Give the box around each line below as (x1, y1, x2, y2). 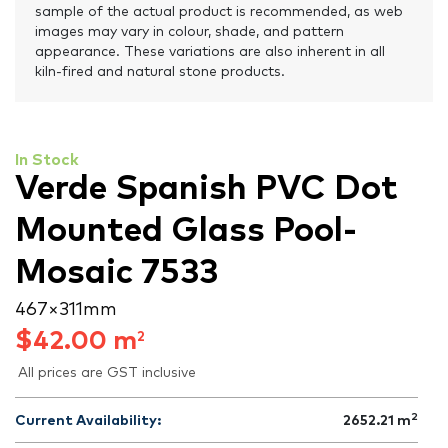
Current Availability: (15, 414, 161, 429)
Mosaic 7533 (15, 256, 218, 291)
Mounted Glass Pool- (15, 214, 357, 249)
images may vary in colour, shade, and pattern (35, 25, 344, 40)
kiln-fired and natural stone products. (35, 65, 285, 80)
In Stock (15, 152, 79, 169)
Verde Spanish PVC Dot (15, 172, 398, 207)
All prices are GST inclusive (18, 366, 196, 381)
